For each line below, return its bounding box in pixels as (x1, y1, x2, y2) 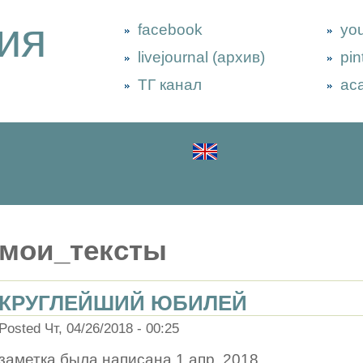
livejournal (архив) (138, 49, 265, 66)
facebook (138, 21, 203, 38)
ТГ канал (138, 76, 202, 93)
